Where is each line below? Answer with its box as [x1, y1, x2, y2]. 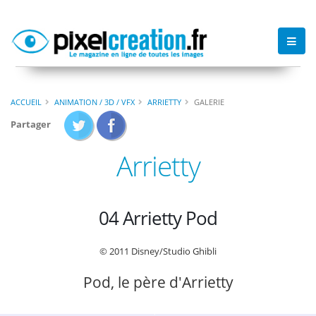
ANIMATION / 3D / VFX [54, 96, 135, 107]
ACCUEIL [11, 96, 42, 107]
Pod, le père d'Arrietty [83, 272, 233, 293]
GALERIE [194, 96, 224, 107]
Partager [11, 117, 51, 130]
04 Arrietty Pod [99, 205, 217, 231]
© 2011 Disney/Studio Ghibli [99, 245, 217, 258]
